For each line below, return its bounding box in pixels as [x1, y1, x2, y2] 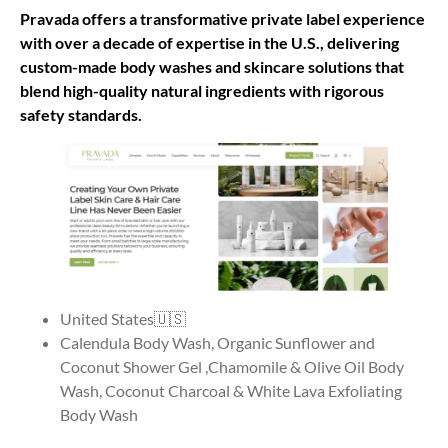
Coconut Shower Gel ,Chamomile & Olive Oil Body [60, 357, 404, 377]
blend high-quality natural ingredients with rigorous [20, 80, 384, 100]
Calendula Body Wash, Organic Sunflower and [60, 333, 375, 353]
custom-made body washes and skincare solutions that [20, 56, 404, 76]
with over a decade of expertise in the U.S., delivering [20, 32, 399, 52]
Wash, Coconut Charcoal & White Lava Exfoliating [60, 381, 402, 401]
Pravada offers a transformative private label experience [20, 8, 425, 28]
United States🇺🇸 [60, 309, 186, 329]
